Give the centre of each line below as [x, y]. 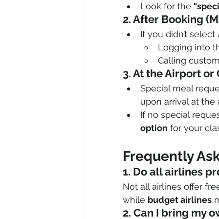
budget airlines [180, 200]
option [154, 128]
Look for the [167, 6]
